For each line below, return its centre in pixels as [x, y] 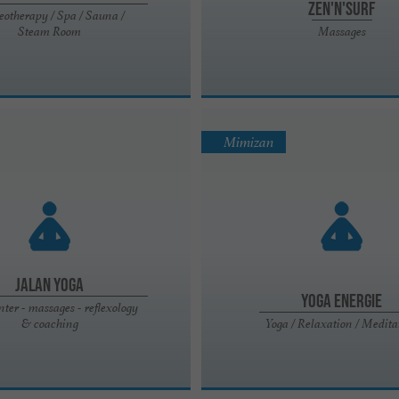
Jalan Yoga [50, 284]
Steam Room [50, 31]
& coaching [49, 323]
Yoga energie [342, 300]
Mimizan [249, 142]
